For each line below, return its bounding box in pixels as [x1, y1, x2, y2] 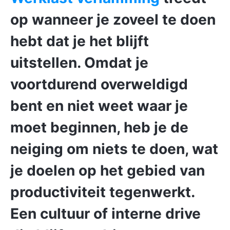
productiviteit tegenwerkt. [10, 183, 195, 201]
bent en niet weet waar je [10, 97, 188, 115]
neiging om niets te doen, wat [10, 140, 218, 158]
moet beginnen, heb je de [10, 119, 188, 137]
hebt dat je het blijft [10, 32, 149, 50]
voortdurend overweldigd [10, 75, 188, 93]
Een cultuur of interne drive [10, 205, 201, 223]
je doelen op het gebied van [10, 162, 205, 180]
